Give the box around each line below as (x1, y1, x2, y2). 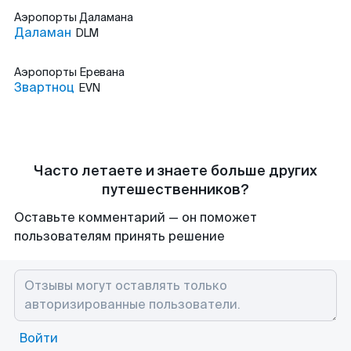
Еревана (79, 65, 125, 79)
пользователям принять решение (14, 228, 225, 244)
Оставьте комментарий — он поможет (14, 209, 257, 226)
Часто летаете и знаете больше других (34, 161, 317, 180)
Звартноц (14, 79, 74, 96)
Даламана (79, 10, 133, 24)
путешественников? (102, 180, 249, 199)
